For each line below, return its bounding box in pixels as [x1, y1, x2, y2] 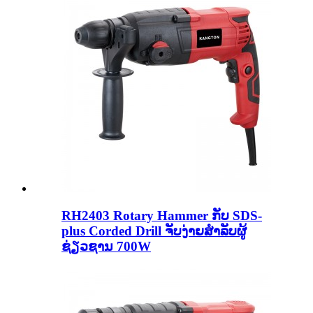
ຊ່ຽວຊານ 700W [61, 239, 151, 254]
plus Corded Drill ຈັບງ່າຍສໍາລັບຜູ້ [61, 224, 247, 239]
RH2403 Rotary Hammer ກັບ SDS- [61, 208, 262, 224]
